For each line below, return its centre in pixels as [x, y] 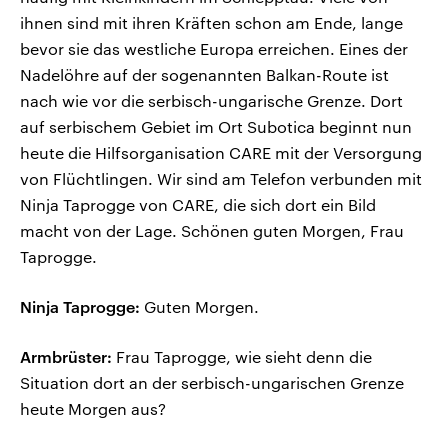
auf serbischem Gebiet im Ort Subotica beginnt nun [216, 127]
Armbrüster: [66, 357]
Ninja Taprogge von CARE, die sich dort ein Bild [198, 205]
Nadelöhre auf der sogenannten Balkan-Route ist [204, 75]
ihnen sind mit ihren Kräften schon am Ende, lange [211, 23]
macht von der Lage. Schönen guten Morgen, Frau [212, 231]
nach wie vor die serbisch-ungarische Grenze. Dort [211, 101]
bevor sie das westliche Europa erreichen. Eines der [214, 49]
